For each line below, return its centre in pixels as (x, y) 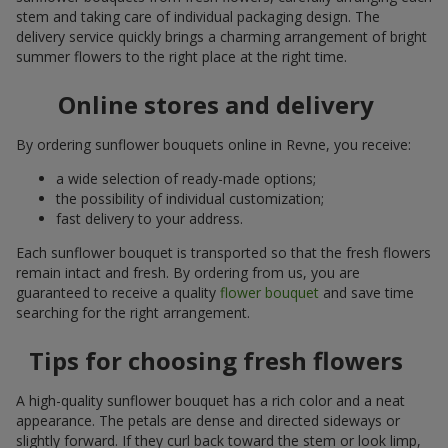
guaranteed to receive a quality (118, 293)
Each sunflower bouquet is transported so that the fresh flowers (223, 253)
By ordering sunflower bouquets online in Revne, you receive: (213, 145)
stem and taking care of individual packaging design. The (198, 17)
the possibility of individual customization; (190, 199)
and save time (366, 293)
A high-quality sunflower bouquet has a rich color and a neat (210, 401)
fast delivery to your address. (149, 219)
